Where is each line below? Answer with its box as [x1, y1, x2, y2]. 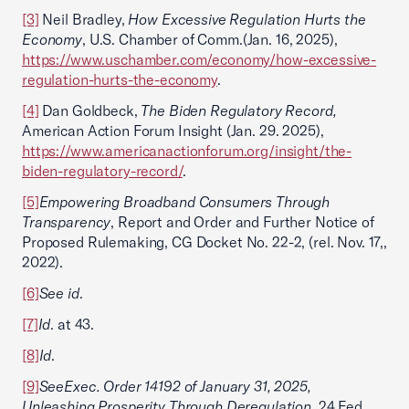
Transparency [22, 213, 111, 231]
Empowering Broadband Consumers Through [38, 193, 330, 211]
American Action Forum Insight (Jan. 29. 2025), [22, 121, 324, 140]
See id [38, 284, 79, 302]
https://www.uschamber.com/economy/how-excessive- [22, 50, 377, 68]
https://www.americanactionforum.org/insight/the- [22, 142, 352, 160]
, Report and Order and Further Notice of [110, 213, 374, 231]
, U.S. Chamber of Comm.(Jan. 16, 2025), [82, 30, 338, 48]
